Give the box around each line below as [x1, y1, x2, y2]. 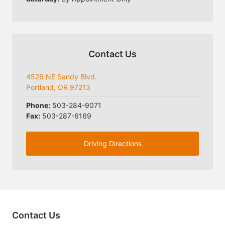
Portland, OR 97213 [26, 83, 90, 91]
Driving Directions [83, 139, 142, 148]
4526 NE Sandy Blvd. [26, 72, 97, 81]
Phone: [26, 101, 50, 109]
